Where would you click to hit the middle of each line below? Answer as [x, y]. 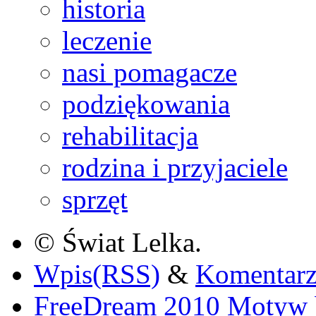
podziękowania [146, 104]
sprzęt [95, 199]
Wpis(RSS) [97, 274]
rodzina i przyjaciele [175, 167]
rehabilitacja [130, 135]
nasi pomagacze [150, 72]
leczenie [107, 40]
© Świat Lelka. [118, 242]
